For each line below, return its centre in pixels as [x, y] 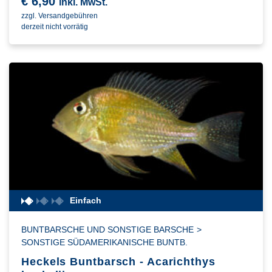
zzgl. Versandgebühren [59, 16]
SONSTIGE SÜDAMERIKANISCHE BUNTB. [104, 243]
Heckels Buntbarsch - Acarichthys [118, 262]
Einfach [86, 201]
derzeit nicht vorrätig [55, 27]
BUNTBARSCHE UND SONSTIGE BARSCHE [107, 230]
